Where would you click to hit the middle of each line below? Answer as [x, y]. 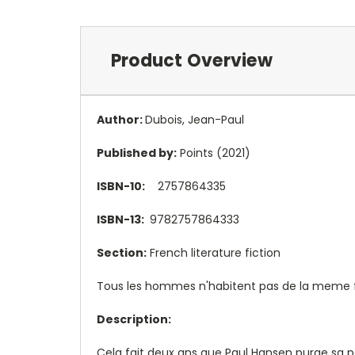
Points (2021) [214, 153]
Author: [121, 119]
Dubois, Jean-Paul [195, 119]
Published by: [137, 153]
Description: [134, 319]
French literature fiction [214, 252]
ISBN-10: [121, 186]
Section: [122, 252]
